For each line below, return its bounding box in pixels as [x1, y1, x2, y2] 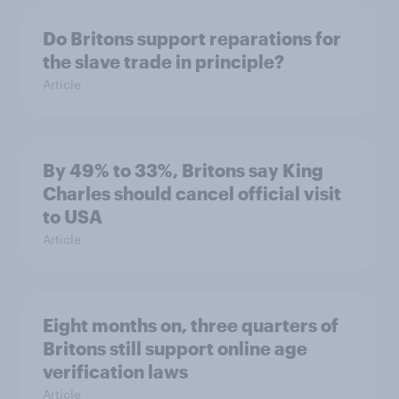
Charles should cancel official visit [43, 183, 341, 205]
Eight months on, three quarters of [43, 314, 338, 337]
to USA [43, 206, 102, 228]
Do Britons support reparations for [43, 28, 341, 50]
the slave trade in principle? [43, 51, 284, 73]
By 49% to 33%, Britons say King [43, 159, 323, 182]
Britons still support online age [43, 338, 307, 360]
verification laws [43, 361, 188, 383]
